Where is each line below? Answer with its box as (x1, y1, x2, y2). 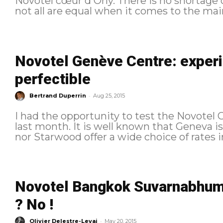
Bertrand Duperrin (29, 92, 86, 99)
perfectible (14, 70, 91, 88)
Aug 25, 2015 (93, 92, 125, 99)
